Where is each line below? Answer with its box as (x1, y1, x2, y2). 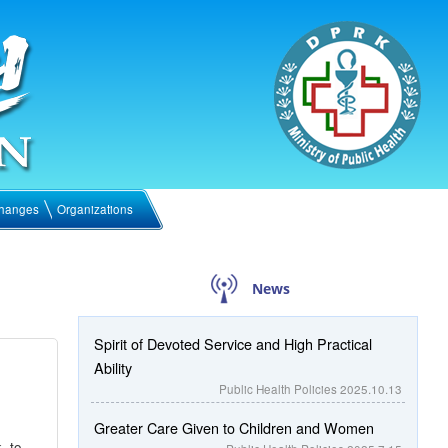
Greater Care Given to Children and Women (94, 417, 374, 438)
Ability (94, 357, 132, 378)
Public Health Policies (219, 381, 340, 397)
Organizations (56, 201, 133, 217)
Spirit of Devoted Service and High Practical (94, 333, 372, 354)
